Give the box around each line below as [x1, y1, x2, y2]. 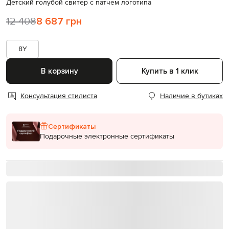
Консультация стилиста [20, 91, 97, 101]
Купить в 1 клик [141, 66, 198, 76]
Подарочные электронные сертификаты [40, 131, 174, 141]
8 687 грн [36, 15, 82, 28]
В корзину [40, 66, 78, 76]
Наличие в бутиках [160, 91, 223, 101]
